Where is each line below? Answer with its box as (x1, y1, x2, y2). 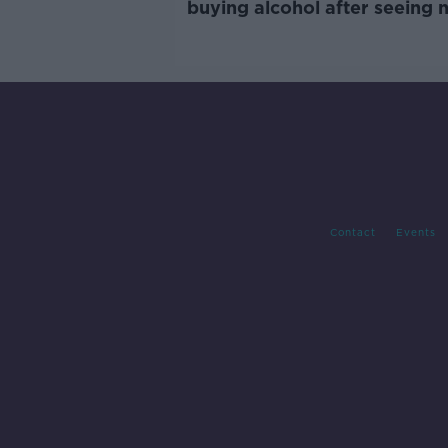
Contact (329, 225, 376, 238)
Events (395, 225, 436, 238)
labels (186, 17, 240, 39)
